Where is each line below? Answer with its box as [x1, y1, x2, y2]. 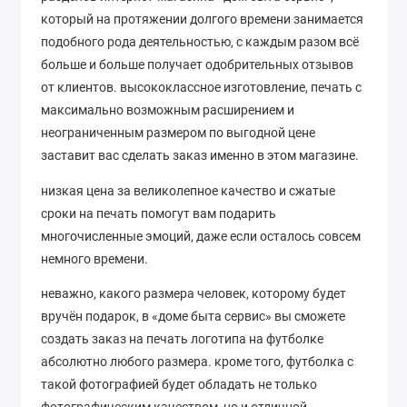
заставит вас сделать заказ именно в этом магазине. [41, 148, 359, 164]
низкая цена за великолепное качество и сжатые [41, 183, 335, 198]
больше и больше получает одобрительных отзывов [41, 57, 353, 73]
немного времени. [41, 251, 148, 266]
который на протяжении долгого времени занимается [41, 12, 363, 27]
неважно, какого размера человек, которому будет [41, 286, 346, 302]
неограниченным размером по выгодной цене [41, 125, 315, 141]
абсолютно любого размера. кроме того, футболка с [41, 354, 353, 370]
